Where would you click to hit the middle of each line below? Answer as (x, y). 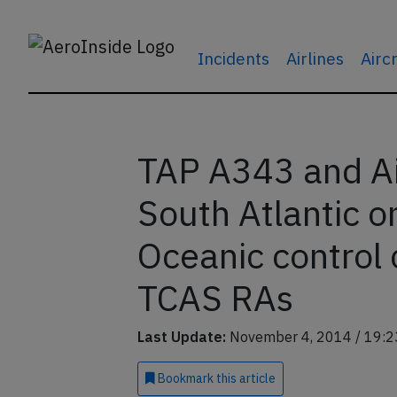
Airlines (315, 58)
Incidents (233, 58)
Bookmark (185, 378)
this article (245, 378)
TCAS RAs (215, 298)
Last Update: (181, 337)
